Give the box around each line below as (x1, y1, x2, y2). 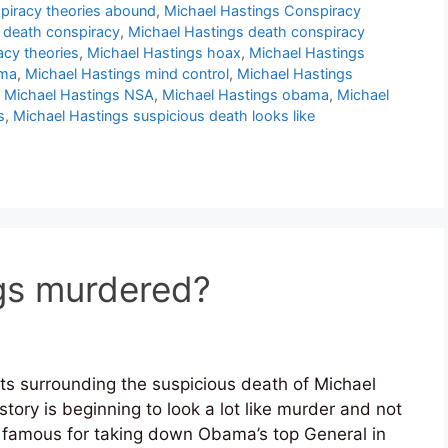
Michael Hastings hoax (87, 44, 241, 62)
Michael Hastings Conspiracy (164, 2, 361, 20)
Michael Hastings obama (162, 86, 329, 104)
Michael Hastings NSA (4, 86, 154, 104)
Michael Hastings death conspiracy (128, 23, 365, 41)
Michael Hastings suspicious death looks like (13, 107, 315, 125)
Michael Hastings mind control (25, 65, 229, 83)
